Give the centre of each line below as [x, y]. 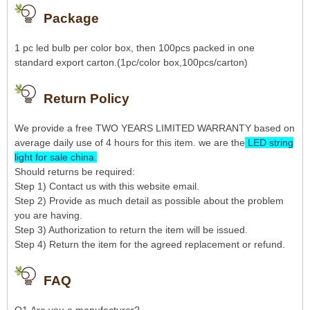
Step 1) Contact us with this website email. [107, 186]
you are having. [48, 215]
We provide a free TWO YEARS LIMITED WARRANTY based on [155, 128]
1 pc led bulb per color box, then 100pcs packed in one [135, 47]
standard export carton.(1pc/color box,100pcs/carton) [133, 62]
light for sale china [54, 157]
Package [71, 18]
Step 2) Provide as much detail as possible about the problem [149, 200]
